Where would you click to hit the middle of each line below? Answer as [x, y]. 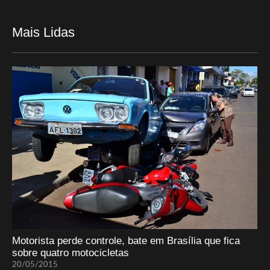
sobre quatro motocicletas [71, 253]
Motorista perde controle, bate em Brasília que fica [126, 241]
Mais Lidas [43, 32]
